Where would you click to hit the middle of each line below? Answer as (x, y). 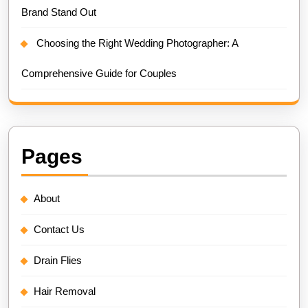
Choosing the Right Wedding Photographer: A (137, 43)
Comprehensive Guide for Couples (99, 73)
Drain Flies (58, 260)
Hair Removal (65, 291)
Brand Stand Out (59, 12)
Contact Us (59, 229)
